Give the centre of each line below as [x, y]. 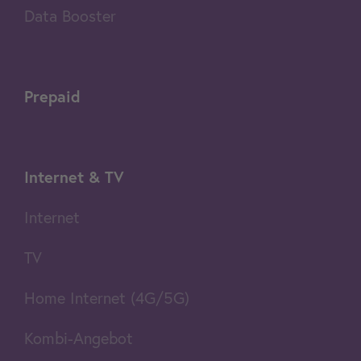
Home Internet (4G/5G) [107, 298]
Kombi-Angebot [79, 338]
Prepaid [52, 97]
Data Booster [70, 16]
